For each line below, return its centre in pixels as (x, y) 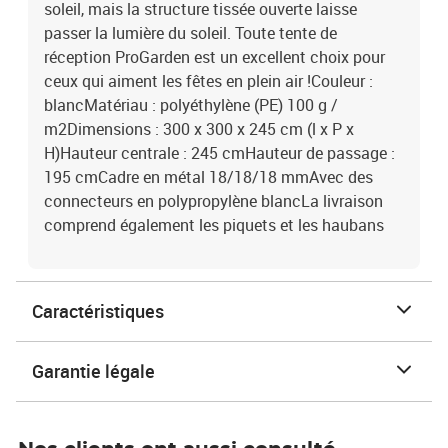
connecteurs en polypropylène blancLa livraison (213, 201)
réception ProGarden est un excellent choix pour (214, 57)
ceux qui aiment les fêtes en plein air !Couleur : (208, 81)
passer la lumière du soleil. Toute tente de (190, 33)
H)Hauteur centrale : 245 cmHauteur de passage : (219, 153)
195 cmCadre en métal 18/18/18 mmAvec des (208, 177)
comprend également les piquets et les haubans (214, 225)
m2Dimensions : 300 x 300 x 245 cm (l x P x (199, 129)
